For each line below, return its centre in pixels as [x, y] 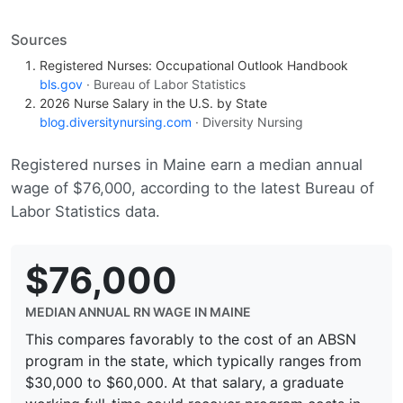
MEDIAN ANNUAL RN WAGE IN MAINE [138, 311]
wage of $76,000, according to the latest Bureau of [193, 188]
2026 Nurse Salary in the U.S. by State [153, 103]
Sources [39, 39]
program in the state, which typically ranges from [193, 360]
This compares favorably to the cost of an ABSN [191, 339]
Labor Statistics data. [85, 211]
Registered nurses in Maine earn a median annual [187, 164]
